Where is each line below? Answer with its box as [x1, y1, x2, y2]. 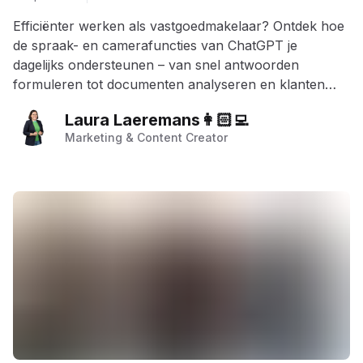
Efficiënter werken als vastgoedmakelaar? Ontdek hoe [13, 18, 344, 34]
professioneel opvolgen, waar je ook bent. [13, 96, 273, 112]
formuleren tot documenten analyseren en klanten [13, 76, 325, 92]
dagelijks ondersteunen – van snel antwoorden [13, 57, 299, 73]
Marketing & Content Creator [65, 130, 228, 144]
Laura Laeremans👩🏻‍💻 [65, 110, 249, 130]
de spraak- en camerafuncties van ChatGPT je [13, 37, 297, 53]
